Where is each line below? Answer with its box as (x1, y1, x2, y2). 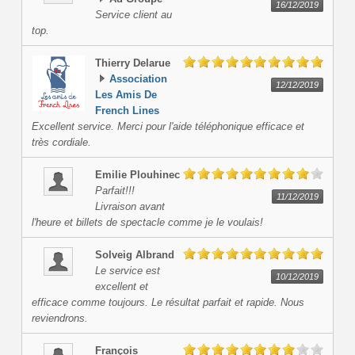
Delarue (132, 57, 170, 70)
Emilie (94, 169, 127, 181)
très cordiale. (31, 136, 91, 149)
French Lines (94, 105, 159, 117)
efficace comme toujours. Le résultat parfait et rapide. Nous (31, 296, 304, 309)
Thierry (94, 57, 130, 70)
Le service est (94, 265, 160, 277)
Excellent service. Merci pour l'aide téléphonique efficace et (31, 120, 304, 133)
